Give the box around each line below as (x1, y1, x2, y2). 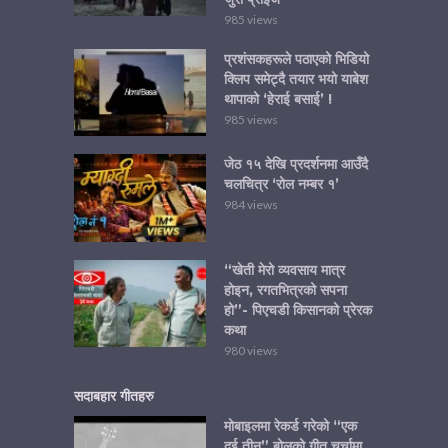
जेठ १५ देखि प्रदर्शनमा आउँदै (224, 155, 368, 174)
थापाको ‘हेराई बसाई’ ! (224, 89, 332, 108)
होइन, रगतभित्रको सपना (224, 280, 347, 299)
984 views (224, 197, 278, 213)
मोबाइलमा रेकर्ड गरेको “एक (224, 416, 357, 435)
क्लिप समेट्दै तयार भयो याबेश (224, 69, 368, 88)
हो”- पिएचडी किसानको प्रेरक (224, 300, 372, 319)
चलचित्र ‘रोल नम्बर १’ (224, 175, 339, 194)
